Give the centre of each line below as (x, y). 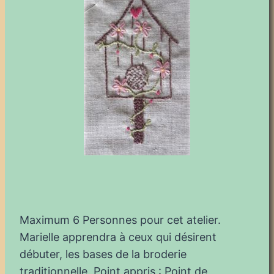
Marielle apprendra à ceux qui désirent (118, 237)
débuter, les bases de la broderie (103, 254)
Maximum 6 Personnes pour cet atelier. (120, 220)
